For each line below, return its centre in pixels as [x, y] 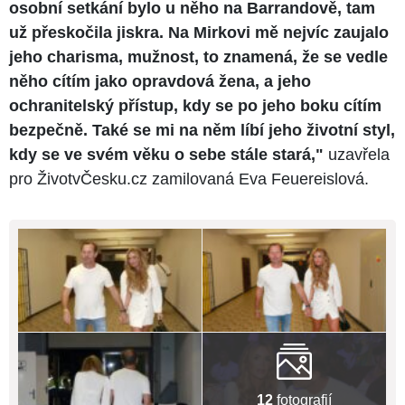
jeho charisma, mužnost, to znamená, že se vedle [198, 57]
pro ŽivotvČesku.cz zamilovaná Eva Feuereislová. [189, 179]
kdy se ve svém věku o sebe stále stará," [166, 155]
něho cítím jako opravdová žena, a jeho [160, 82]
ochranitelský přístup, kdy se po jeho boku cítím [195, 106]
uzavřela [357, 155]
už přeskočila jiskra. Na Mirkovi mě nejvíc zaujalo [199, 33]
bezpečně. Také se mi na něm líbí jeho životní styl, [202, 131]
